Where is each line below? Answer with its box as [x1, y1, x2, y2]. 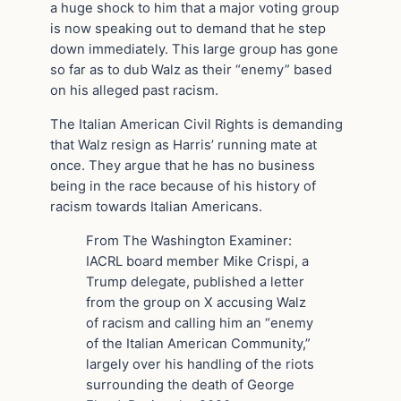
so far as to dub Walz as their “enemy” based [50, 61, 332, 78]
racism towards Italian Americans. [50, 198, 262, 215]
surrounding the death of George [86, 376, 294, 393]
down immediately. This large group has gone [50, 40, 338, 57]
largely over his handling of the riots [86, 355, 314, 372]
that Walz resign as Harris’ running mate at [50, 136, 317, 153]
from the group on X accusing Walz [86, 294, 306, 311]
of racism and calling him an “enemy [86, 314, 313, 331]
